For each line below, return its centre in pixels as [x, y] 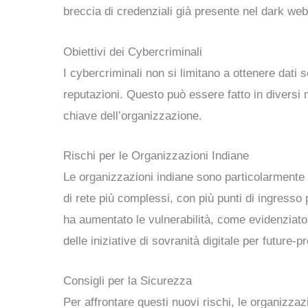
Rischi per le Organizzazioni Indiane [156, 155]
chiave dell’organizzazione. [133, 115]
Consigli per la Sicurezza [128, 280]
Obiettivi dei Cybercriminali [133, 52]
